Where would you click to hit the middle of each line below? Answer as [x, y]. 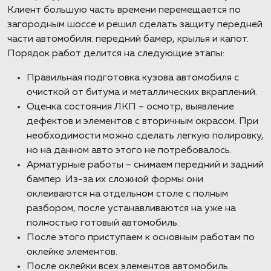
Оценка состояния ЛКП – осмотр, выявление [130, 107]
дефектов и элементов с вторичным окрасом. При [142, 122]
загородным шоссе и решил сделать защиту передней [135, 25]
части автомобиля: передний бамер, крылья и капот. [128, 39]
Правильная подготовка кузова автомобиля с [133, 78]
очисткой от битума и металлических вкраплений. [142, 93]
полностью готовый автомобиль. [103, 223]
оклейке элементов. [73, 252]
